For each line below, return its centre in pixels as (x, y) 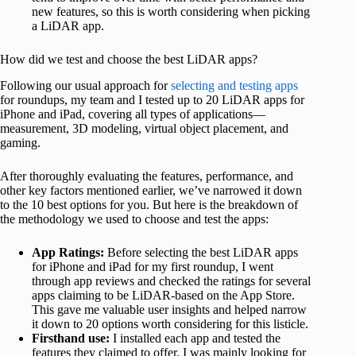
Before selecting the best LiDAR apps (201, 253)
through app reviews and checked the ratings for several (171, 281)
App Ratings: (68, 253)
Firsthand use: (71, 339)
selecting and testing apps (234, 86)
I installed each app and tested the (195, 339)
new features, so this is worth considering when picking (171, 12)
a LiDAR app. (68, 26)
